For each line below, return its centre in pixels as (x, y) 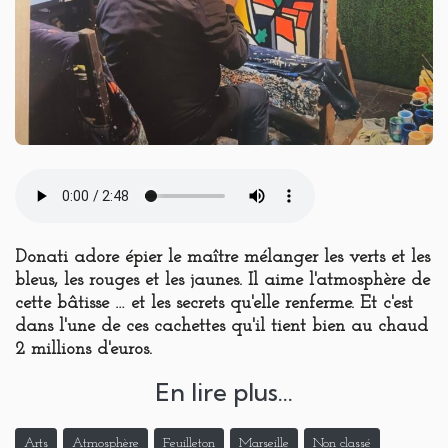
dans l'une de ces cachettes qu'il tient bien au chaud (221, 327)
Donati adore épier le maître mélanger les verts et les (222, 258)
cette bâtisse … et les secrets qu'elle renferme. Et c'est (214, 304)
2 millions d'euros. (83, 350)
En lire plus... (224, 392)
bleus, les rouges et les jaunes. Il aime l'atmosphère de (222, 281)
